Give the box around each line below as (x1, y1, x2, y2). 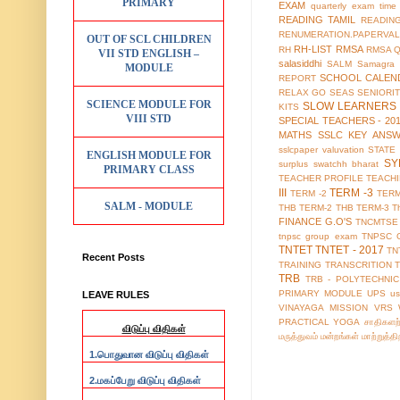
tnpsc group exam (279, 231, 357, 242)
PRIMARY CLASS (103, 162, 195, 176)
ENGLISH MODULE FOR (86, 148, 212, 162)
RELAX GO (279, 87, 327, 98)
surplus (279, 159, 308, 170)
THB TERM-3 (335, 203, 389, 213)
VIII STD (126, 112, 172, 125)
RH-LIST (294, 44, 333, 55)
